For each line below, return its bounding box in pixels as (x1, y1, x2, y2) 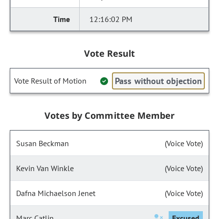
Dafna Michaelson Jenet (16, 188, 95, 198)
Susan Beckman (16, 138, 69, 148)
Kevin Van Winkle (16, 163, 74, 173)
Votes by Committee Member (44, 109, 175, 121)
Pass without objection (115, 75, 202, 87)
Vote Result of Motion (14, 76, 87, 86)
